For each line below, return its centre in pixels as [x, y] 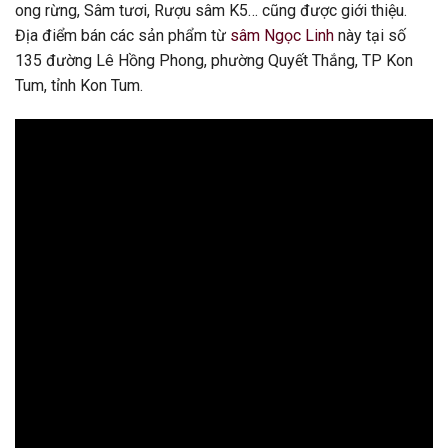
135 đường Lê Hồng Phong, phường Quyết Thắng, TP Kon [214, 60]
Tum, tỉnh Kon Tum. [79, 85]
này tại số [370, 35]
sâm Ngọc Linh [282, 35]
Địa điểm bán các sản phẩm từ [122, 35]
